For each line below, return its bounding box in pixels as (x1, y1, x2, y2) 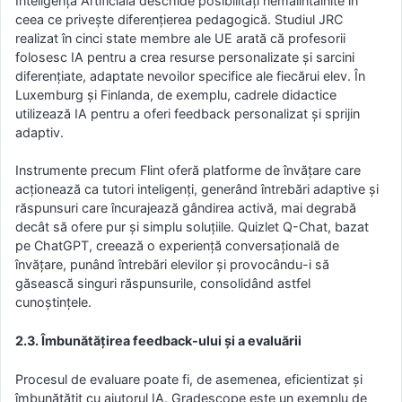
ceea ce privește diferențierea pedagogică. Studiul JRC (15, 11, 343, 27)
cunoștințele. (15, 294, 92, 310)
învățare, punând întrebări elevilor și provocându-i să (15, 257, 329, 273)
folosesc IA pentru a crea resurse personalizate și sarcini (15, 48, 354, 65)
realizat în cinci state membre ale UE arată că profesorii (15, 30, 345, 46)
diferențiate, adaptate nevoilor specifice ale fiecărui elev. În (15, 67, 365, 83)
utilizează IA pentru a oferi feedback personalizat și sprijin (15, 105, 360, 121)
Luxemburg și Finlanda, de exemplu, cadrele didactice (15, 86, 336, 102)
